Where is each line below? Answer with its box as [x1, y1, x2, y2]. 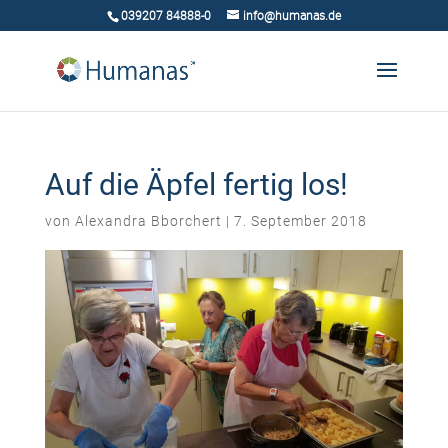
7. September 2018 [233, 213, 367, 229]
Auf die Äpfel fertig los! [44, 167, 348, 202]
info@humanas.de [242, 9, 341, 23]
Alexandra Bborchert [74, 213, 222, 229]
